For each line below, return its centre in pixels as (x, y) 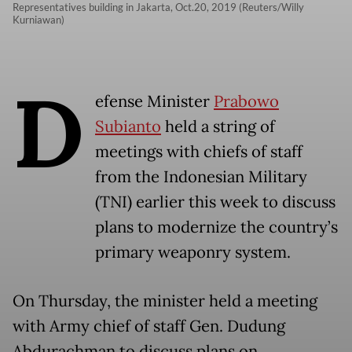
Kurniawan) (38, 20)
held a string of (218, 127)
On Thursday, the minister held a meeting (165, 301)
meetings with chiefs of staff (199, 152)
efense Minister (154, 102)
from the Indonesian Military (201, 177)
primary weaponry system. (193, 253)
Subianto (128, 127)
